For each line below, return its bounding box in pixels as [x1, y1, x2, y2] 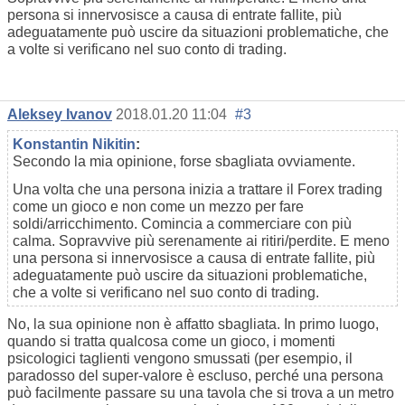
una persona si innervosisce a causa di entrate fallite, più [13, 250, 375, 267]
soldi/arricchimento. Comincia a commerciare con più [13, 216, 352, 232]
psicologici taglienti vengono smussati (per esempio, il [7, 351, 353, 367]
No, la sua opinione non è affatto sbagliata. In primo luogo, [7, 316, 379, 333]
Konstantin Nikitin [13, 137, 136, 153]
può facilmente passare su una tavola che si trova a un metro [7, 385, 394, 401]
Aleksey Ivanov [7, 107, 112, 123]
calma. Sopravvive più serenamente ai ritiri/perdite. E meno [13, 233, 390, 250]
